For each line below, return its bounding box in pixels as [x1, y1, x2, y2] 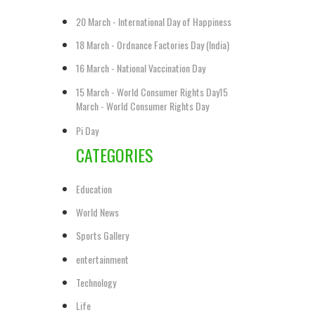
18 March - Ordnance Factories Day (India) [76, 37, 229, 53]
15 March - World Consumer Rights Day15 [76, 84, 228, 99]
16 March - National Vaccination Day [76, 60, 205, 76]
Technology [76, 274, 116, 290]
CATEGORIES [76, 141, 153, 167]
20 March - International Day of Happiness [76, 14, 231, 29]
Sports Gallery [76, 228, 129, 243]
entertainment [76, 251, 129, 266]
